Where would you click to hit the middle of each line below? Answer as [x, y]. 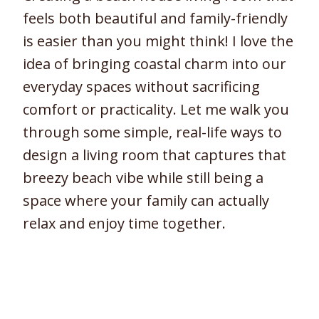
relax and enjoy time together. [124, 223]
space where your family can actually [146, 200]
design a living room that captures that [155, 155]
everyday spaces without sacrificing [141, 86]
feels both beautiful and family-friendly [155, 18]
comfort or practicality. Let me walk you [156, 109]
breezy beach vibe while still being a [143, 177]
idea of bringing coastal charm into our [155, 63]
